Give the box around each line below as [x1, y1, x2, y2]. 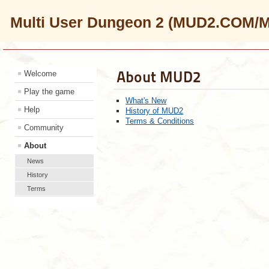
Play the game [24, 87, 74, 96]
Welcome [24, 69, 56, 78]
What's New [125, 96, 167, 105]
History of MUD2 [125, 106, 184, 115]
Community [24, 123, 64, 132]
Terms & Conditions [125, 116, 195, 125]
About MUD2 [116, 68, 202, 86]
